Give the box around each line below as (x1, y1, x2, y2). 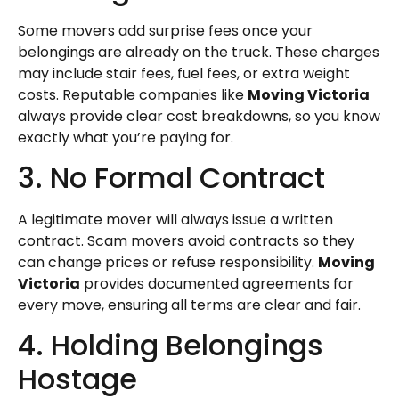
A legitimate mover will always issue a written (18, 208, 333, 230)
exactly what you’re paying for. (18, 126, 233, 148)
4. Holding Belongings (18, 325, 323, 366)
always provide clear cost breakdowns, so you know (18, 105, 380, 126)
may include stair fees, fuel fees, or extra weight (18, 62, 350, 84)
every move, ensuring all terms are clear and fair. (18, 294, 361, 315)
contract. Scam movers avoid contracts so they (18, 230, 354, 251)
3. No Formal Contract (18, 157, 325, 198)
